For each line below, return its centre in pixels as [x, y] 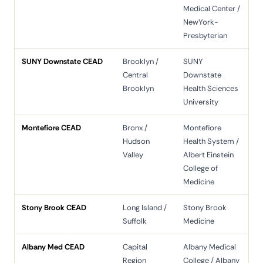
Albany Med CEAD [53, 247]
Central [135, 75]
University [201, 102]
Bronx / [135, 128]
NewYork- [201, 22]
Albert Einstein [208, 155]
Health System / [211, 141]
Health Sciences [211, 88]
